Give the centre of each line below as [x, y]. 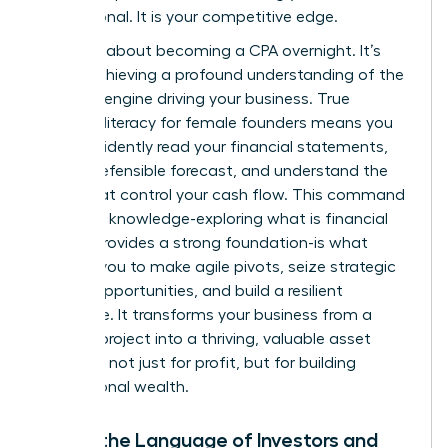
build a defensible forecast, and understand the [212, 170]
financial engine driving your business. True [193, 98]
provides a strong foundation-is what [228, 242]
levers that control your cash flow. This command [221, 194]
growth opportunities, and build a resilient [190, 290]
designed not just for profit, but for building [196, 362]
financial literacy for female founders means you [215, 122]
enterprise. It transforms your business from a [204, 314]
